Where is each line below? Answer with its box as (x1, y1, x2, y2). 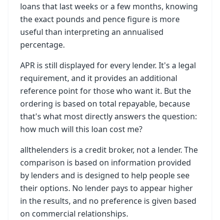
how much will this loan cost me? (20, 124, 142, 135)
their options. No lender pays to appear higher (20, 183, 193, 193)
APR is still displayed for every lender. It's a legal (20, 60, 196, 71)
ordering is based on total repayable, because (20, 98, 190, 109)
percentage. (20, 39, 65, 50)
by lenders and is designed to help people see (20, 170, 190, 181)
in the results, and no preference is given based (20, 195, 196, 206)
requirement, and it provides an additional (20, 73, 177, 83)
